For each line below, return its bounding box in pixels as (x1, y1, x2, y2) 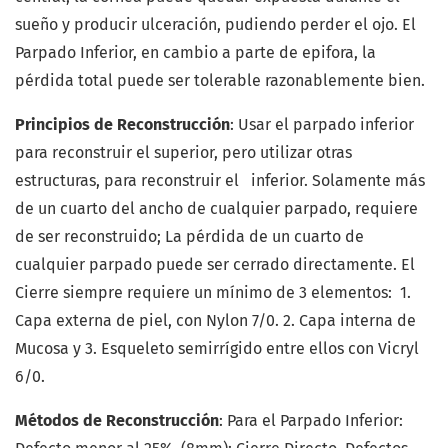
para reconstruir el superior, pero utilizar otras (15, 143, 352, 163)
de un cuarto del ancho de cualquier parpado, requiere (15, 199, 426, 219)
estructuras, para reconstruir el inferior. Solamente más (15, 171, 425, 191)
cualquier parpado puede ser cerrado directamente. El (15, 255, 415, 275)
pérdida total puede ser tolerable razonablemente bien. (15, 71, 425, 91)
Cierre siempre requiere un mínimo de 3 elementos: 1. (15, 283, 411, 303)
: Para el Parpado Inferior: (219, 411, 403, 431)
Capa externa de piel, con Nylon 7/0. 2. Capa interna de (15, 311, 416, 331)
